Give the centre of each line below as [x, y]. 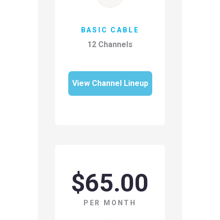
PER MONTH [110, 203]
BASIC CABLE [110, 30]
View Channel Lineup [110, 83]
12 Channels [110, 44]
